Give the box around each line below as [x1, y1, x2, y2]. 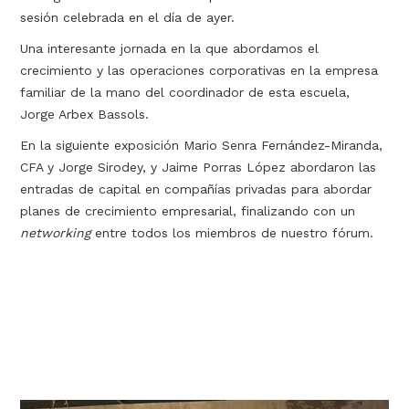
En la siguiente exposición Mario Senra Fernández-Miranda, [20, 138, 383, 152]
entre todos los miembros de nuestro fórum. [95, 225, 374, 240]
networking [20, 225, 96, 240]
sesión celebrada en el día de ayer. [20, 10, 236, 25]
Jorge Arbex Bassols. [20, 107, 150, 121]
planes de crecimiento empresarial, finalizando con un [20, 204, 356, 218]
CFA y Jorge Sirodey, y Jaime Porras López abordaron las [20, 160, 377, 174]
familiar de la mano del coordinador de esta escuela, [20, 85, 351, 100]
